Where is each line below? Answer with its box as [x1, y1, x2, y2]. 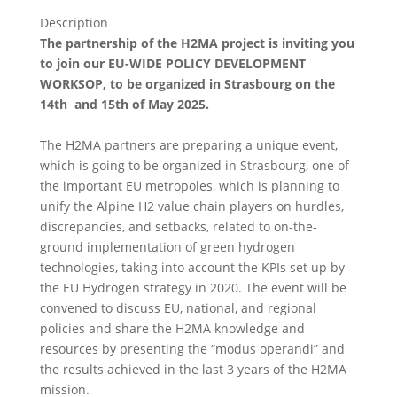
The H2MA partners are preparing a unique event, [39, 136, 338, 153]
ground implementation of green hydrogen [39, 238, 295, 255]
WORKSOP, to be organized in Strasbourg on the [39, 75, 335, 92]
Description [39, 14, 108, 31]
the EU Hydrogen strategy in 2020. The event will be [39, 279, 346, 296]
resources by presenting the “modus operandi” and [39, 340, 345, 357]
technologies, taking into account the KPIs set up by [39, 259, 345, 276]
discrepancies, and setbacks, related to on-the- [39, 218, 317, 235]
